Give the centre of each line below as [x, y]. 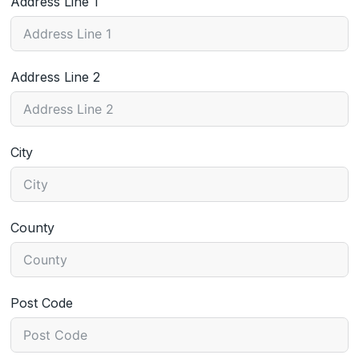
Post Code [42, 303]
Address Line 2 [56, 77]
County [33, 227]
